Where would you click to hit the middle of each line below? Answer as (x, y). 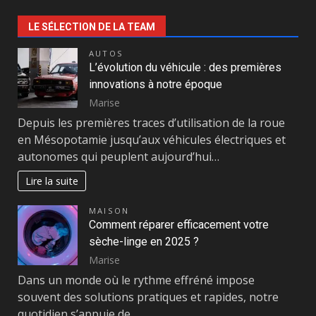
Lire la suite (52, 181)
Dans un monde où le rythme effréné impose (136, 280)
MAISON (109, 211)
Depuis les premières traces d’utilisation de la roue (151, 123)
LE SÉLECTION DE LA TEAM (92, 27)
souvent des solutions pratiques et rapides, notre (148, 297)
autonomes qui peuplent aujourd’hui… (119, 157)
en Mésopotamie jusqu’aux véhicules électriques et (152, 140)
